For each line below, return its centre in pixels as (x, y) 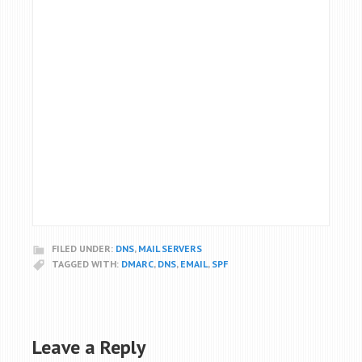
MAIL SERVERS (170, 248)
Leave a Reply (89, 347)
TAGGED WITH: (86, 263)
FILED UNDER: (84, 248)
